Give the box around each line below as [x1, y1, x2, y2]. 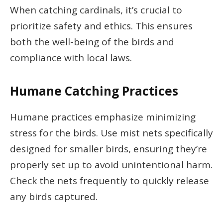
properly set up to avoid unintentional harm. [10, 158, 213, 172]
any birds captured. [10, 190, 98, 204]
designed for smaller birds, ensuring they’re [10, 142, 207, 156]
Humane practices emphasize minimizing [10, 111, 196, 124]
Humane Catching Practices [10, 82, 178, 99]
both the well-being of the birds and [10, 35, 174, 48]
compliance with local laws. [10, 51, 132, 64]
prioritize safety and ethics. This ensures [10, 19, 193, 32]
